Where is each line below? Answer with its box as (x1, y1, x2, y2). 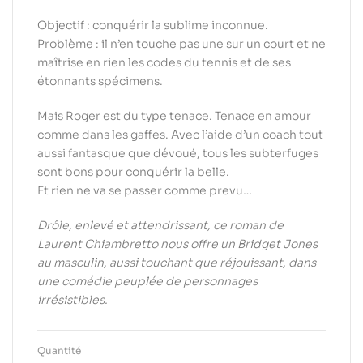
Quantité (37, 344, 81, 357)
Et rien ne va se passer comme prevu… (37, 183, 252, 199)
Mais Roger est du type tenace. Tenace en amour (37, 109, 311, 124)
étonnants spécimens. (37, 74, 163, 89)
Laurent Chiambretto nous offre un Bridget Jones (37, 236, 318, 251)
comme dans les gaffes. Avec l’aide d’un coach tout (37, 127, 323, 143)
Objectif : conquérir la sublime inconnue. (37, 18, 268, 33)
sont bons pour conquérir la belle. (37, 164, 229, 180)
